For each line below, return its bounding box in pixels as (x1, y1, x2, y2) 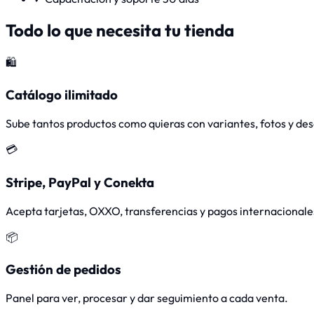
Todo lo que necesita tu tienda (6, 19, 234, 41)
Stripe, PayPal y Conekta (6, 173, 154, 191)
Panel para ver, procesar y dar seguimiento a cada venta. (6, 290, 288, 305)
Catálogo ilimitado (6, 86, 118, 104)
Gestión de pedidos (6, 261, 121, 278)
